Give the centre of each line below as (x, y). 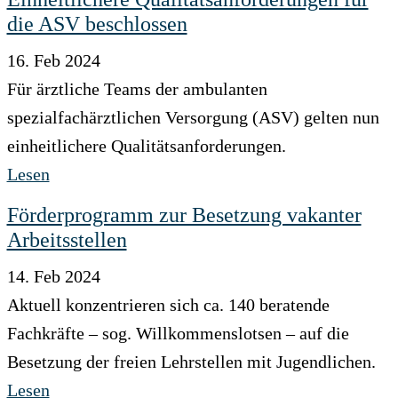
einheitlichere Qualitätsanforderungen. (146, 146)
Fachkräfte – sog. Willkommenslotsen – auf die (178, 333)
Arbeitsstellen (67, 239)
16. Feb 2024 (53, 60)
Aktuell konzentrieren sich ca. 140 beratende (168, 305)
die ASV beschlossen (97, 24)
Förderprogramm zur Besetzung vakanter (184, 215)
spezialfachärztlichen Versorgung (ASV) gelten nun (193, 117)
